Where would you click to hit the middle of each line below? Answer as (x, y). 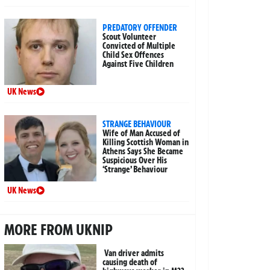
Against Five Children (138, 64)
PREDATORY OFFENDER (140, 28)
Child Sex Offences (133, 55)
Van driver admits (134, 253)
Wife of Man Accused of (142, 133)
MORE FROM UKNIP (58, 230)
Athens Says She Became (143, 152)
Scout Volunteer (130, 37)
